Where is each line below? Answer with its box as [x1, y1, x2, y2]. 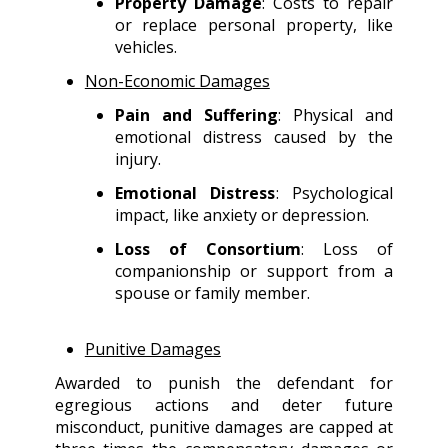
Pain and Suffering [114, 104, 278, 127]
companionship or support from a [114, 260, 394, 283]
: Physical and [278, 104, 394, 127]
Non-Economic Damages [84, 70, 270, 93]
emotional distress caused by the [114, 126, 394, 149]
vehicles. [114, 36, 177, 59]
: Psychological [275, 182, 394, 205]
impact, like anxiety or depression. [114, 204, 369, 227]
